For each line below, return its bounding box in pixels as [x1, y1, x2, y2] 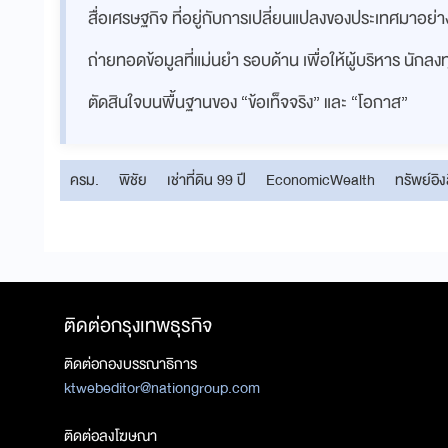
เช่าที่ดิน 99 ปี [167, 166, 246, 193]
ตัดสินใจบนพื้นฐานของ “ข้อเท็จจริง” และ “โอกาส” [88, 87, 408, 117]
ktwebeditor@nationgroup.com [64, 374, 260, 401]
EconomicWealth [266, 166, 375, 193]
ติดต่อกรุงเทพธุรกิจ [64, 308, 212, 342]
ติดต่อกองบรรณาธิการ [64, 350, 197, 377]
